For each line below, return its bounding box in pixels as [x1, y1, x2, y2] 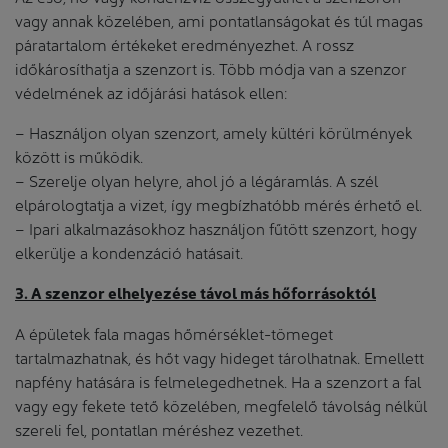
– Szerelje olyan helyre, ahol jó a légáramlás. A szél [15, 168, 378, 190]
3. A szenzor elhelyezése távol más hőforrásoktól [15, 281, 376, 303]
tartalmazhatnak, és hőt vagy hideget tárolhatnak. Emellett [15, 345, 424, 367]
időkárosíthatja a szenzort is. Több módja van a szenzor [15, 56, 407, 78]
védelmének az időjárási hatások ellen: [15, 80, 287, 102]
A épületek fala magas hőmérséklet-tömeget [15, 321, 333, 343]
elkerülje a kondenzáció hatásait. [15, 240, 243, 262]
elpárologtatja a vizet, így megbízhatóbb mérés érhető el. [15, 192, 422, 214]
